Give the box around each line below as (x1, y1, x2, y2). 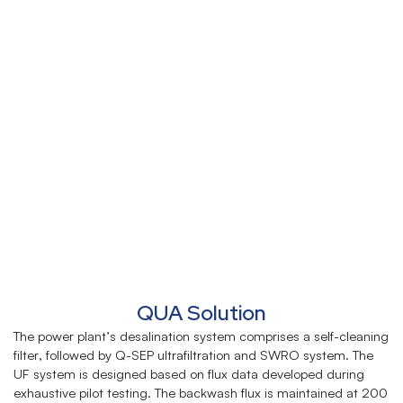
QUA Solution (137, 299, 266, 327)
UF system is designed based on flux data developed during (13, 365, 364, 383)
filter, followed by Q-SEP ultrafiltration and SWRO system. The (13, 346, 373, 364)
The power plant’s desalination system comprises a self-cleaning (13, 327, 389, 345)
